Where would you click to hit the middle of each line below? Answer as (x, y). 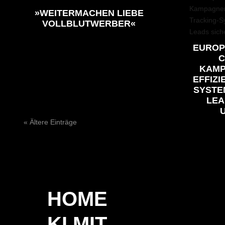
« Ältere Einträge (50, 122)
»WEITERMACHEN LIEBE (89, 13)
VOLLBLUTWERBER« (89, 24)
